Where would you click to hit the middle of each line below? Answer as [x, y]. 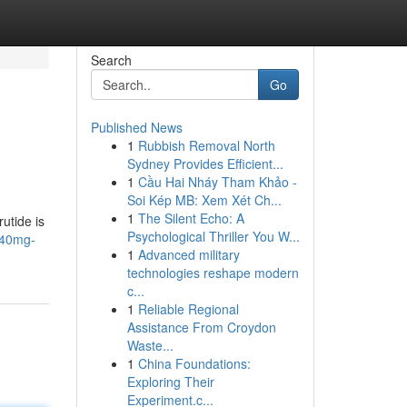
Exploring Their [170, 382]
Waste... [150, 345]
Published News [136, 127]
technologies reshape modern [213, 273]
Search [111, 60]
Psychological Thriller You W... [213, 236]
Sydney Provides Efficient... [205, 164]
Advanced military [189, 254]
